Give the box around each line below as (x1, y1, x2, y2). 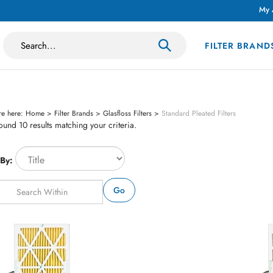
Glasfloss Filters (103, 107, 152, 119)
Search (94, 31, 122, 44)
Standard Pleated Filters (161, 107, 236, 119)
